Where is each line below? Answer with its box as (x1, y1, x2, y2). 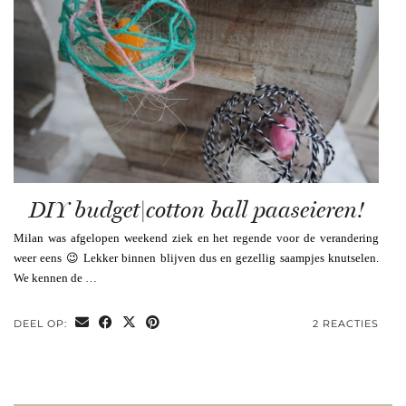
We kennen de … (14, 270, 97, 285)
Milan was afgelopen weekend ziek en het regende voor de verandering (14, 230, 379, 245)
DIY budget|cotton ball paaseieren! (28, 196, 364, 223)
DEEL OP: (14, 316, 71, 330)
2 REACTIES (313, 316, 379, 330)
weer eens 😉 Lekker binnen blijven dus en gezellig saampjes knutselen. (14, 250, 379, 265)
